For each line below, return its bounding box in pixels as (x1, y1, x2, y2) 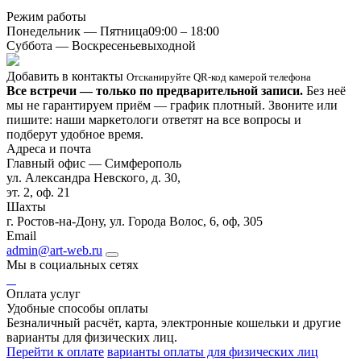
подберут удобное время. (6, 127, 143, 141)
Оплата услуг (6, 286, 81, 301)
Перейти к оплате (6, 344, 104, 359)
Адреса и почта (6, 141, 91, 156)
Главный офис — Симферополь (6, 156, 181, 170)
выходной (141, 38, 196, 52)
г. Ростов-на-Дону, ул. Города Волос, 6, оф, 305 (6, 214, 263, 228)
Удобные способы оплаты (6, 301, 148, 315)
